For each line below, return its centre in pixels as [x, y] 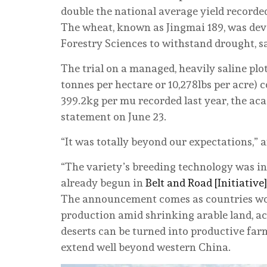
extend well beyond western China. [146, 247]
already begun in [103, 182]
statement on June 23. [114, 116]
